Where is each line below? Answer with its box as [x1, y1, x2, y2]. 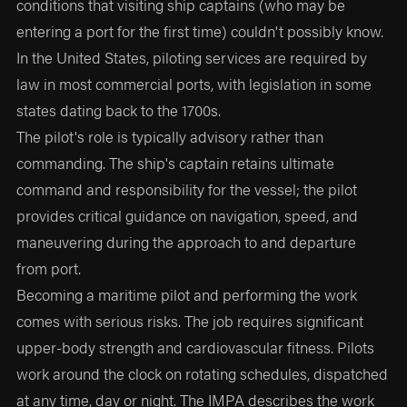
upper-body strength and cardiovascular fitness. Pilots [16, 335, 375, 358]
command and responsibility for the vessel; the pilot [16, 177, 358, 200]
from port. [16, 256, 82, 279]
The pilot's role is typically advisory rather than [16, 124, 324, 147]
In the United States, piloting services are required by [16, 45, 368, 68]
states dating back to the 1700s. [16, 98, 222, 121]
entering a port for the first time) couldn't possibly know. [16, 19, 384, 42]
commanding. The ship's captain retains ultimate [16, 151, 335, 174]
